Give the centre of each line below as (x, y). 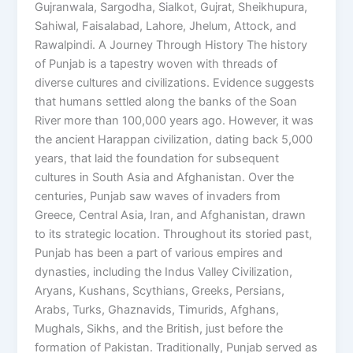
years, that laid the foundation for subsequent (157, 159)
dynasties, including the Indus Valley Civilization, (164, 272)
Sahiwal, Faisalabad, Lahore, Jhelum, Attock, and (166, 26)
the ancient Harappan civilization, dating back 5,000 (174, 140)
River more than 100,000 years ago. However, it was (175, 121)
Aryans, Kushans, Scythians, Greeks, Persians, (160, 291)
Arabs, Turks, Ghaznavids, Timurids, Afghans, (157, 310)
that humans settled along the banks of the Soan (166, 102)
